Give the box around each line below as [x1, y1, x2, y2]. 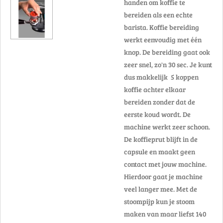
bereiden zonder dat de [124, 97, 195, 107]
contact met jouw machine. [124, 159, 207, 169]
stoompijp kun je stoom [124, 197, 195, 206]
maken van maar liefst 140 [124, 209, 206, 219]
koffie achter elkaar [124, 85, 186, 94]
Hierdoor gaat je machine [124, 172, 203, 181]
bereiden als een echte [124, 10, 193, 19]
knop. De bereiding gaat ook [124, 47, 210, 57]
